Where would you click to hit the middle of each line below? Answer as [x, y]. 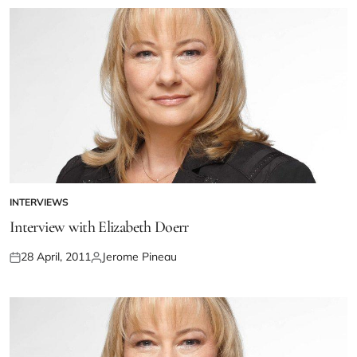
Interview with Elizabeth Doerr [99, 228]
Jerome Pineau [139, 257]
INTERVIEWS [39, 202]
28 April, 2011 [56, 257]
